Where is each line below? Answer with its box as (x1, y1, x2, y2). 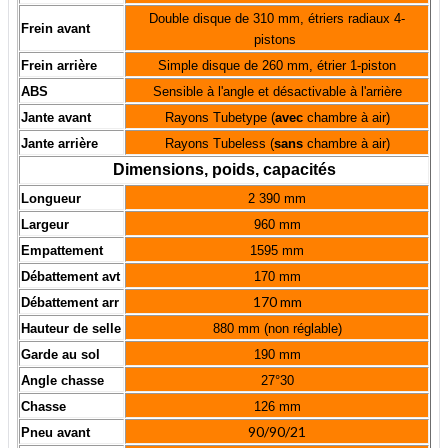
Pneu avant (21, 425, 90, 441)
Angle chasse (21, 373, 104, 389)
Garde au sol (21, 347, 100, 363)
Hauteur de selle (21, 321, 121, 337)
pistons (254, 32, 300, 48)
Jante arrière (21, 136, 98, 152)
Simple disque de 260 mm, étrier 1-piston (158, 58, 396, 74)
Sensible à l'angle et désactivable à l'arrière (152, 84, 402, 100)
